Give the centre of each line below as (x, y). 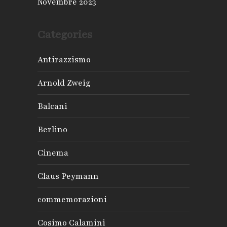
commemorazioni (72, 199)
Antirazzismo (64, 60)
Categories (65, 34)
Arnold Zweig (64, 83)
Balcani (52, 106)
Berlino (52, 129)
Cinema (53, 153)
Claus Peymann (68, 176)
